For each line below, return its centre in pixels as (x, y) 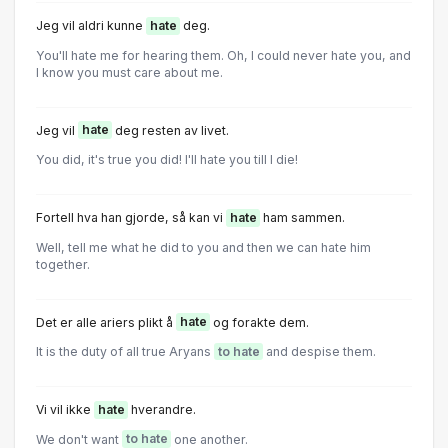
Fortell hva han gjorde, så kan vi (131, 218)
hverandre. (162, 410)
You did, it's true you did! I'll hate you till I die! (167, 159)
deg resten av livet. (170, 130)
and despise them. (319, 351)
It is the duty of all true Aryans (125, 351)
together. (63, 264)
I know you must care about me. (129, 72)
